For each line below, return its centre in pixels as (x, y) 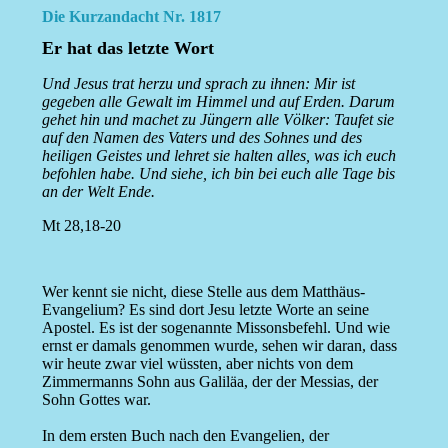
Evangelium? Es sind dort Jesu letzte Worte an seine (205, 310)
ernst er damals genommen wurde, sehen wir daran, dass (219, 346)
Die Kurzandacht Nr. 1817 (131, 16)
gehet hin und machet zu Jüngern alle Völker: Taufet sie (217, 120)
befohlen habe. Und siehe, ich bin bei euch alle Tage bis (218, 174)
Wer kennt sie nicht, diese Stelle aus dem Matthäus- (203, 292)
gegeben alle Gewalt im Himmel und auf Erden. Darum (218, 102)
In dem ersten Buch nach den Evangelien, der (185, 436)
